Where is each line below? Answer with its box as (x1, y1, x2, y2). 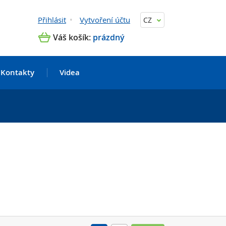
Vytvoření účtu (80, 15, 130, 25)
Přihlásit (38, 15, 66, 25)
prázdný (93, 31, 125, 43)
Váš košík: (53, 31, 91, 43)
